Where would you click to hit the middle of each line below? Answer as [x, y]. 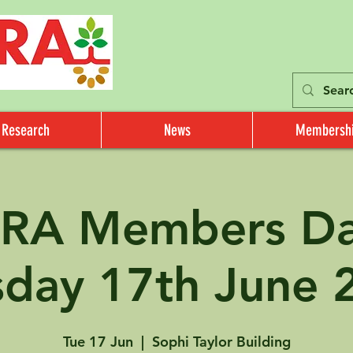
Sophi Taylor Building [221, 342]
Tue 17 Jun [98, 342]
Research [26, 130]
